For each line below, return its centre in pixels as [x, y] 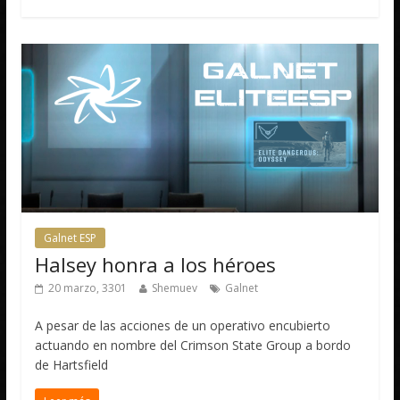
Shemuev [175, 288]
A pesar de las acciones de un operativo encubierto [183, 326]
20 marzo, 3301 [88, 288]
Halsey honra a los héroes [156, 265]
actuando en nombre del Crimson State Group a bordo [193, 346]
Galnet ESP [71, 238]
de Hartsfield [72, 365]
